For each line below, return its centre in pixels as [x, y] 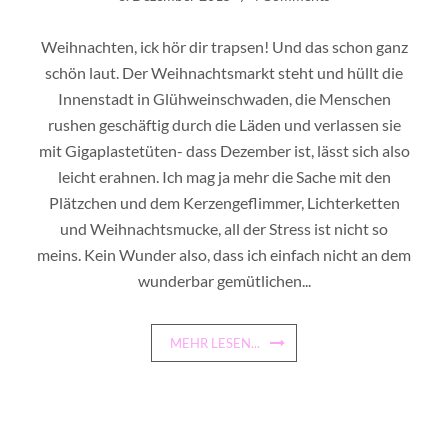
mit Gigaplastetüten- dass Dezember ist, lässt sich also [224, 150]
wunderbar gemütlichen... [224, 280]
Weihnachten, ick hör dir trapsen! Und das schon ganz [224, 46]
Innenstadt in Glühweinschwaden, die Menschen [224, 98]
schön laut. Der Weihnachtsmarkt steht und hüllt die [224, 72]
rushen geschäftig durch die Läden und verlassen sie [224, 124]
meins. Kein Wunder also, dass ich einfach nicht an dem [224, 254]
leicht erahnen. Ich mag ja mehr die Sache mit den [224, 176]
